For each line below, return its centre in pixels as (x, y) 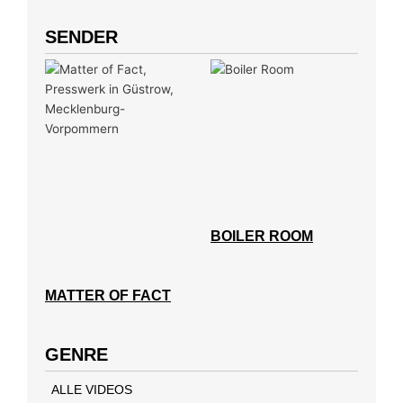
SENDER (81, 36)
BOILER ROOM (262, 236)
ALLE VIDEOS (92, 389)
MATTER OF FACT (108, 295)
